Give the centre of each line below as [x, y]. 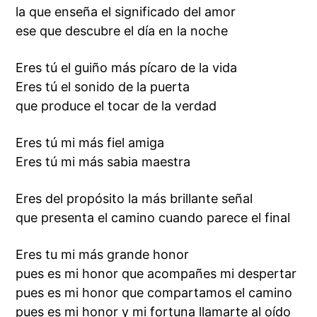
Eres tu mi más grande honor [103, 254]
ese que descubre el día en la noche [122, 31]
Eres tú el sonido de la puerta [103, 87]
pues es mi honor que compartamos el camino [154, 293]
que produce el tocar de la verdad [116, 106]
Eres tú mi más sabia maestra [103, 162]
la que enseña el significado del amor [126, 12]
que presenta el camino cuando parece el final [153, 218]
